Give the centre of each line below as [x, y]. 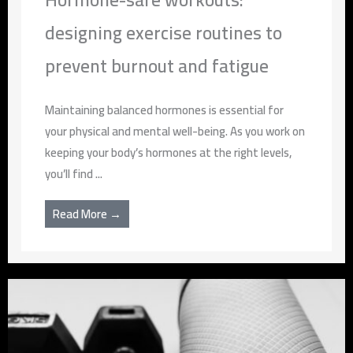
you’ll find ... [74, 173]
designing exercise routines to [164, 32]
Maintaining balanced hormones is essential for [165, 110]
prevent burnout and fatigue [157, 65]
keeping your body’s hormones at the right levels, [169, 152]
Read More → [87, 214]
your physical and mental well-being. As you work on [175, 131]
